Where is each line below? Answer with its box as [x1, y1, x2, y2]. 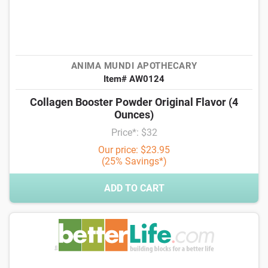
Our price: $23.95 [98, 144, 170, 156]
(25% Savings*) [101, 156, 167, 167]
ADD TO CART [103, 182, 165, 194]
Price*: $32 [111, 127, 157, 138]
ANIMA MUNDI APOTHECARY [71, 60, 197, 71]
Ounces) [114, 108, 154, 121]
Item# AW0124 [103, 74, 165, 84]
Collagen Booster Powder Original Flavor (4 [30, 96, 238, 108]
